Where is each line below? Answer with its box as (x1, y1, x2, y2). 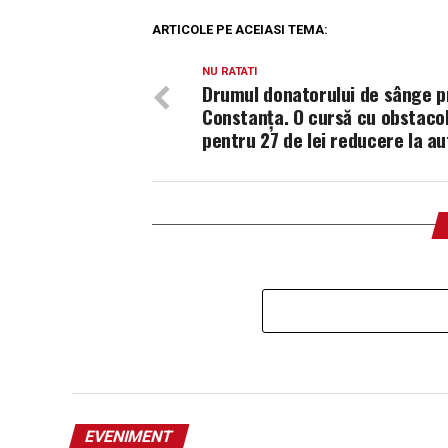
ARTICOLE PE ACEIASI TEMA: (152, 21, 328, 37)
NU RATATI (202, 64, 257, 78)
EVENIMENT (82, 426, 176, 446)
